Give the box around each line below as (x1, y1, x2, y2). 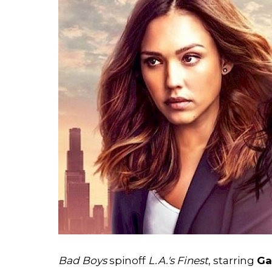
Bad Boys (58, 254, 107, 267)
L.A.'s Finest (148, 254, 208, 267)
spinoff (107, 254, 148, 267)
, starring (208, 254, 257, 267)
